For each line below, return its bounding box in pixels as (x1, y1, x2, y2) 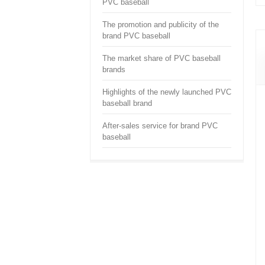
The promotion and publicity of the (102, 20, 219, 29)
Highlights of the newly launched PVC (102, 88, 231, 96)
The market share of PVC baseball (102, 54, 221, 63)
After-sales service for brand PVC (102, 121, 218, 130)
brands (102, 65, 125, 74)
